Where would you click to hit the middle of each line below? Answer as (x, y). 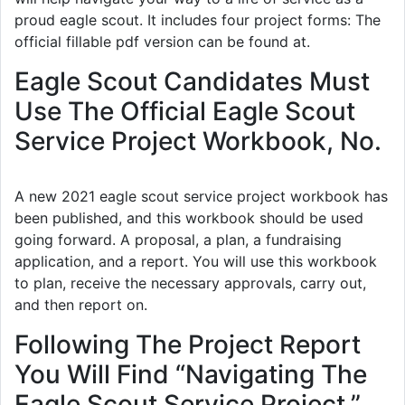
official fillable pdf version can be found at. (162, 41)
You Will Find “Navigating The (191, 374)
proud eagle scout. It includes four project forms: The (198, 19)
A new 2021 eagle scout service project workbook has (201, 196)
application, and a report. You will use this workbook (196, 261)
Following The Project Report (188, 344)
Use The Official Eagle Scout (185, 111)
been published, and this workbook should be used (189, 217)
